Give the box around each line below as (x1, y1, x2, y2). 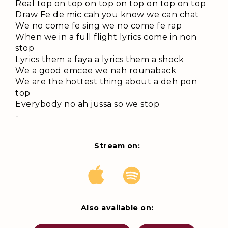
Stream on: (94, 141, 140, 151)
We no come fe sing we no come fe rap (15, 21, 182, 31)
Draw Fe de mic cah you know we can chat (15, 10, 199, 20)
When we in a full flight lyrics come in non (15, 32, 197, 42)
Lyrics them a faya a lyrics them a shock (15, 54, 184, 65)
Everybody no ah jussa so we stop (15, 99, 159, 109)
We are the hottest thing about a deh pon (15, 77, 197, 87)
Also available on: (80, 203, 154, 212)
